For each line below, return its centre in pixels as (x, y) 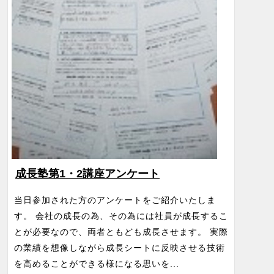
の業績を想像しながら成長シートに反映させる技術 (120, 248)
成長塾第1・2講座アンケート (87, 174)
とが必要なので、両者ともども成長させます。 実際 (121, 232)
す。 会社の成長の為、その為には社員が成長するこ (121, 216)
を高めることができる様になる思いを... (97, 264)
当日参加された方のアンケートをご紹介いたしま (115, 200)
